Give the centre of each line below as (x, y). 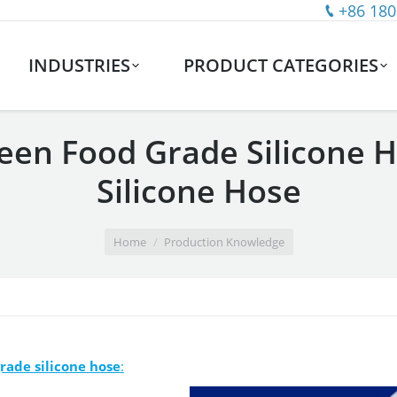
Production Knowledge (224, 242)
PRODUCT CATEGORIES (281, 65)
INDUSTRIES (79, 65)
